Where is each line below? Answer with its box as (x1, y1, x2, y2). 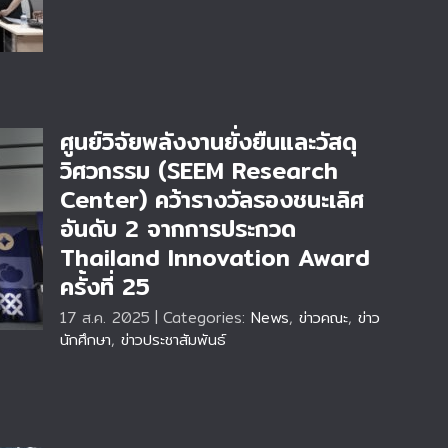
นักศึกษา (60, 328, 111, 351)
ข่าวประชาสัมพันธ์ (121, 328, 226, 351)
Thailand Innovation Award (60, 240, 370, 276)
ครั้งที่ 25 (60, 269, 150, 305)
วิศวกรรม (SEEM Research (60, 153, 338, 189)
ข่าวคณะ (299, 306, 348, 329)
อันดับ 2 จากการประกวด (60, 211, 296, 247)
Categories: (163, 306, 251, 329)
